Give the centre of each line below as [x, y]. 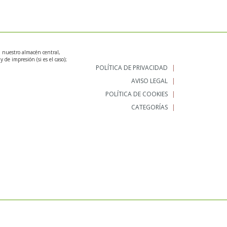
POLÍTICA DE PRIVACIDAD [132, 68]
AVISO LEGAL [149, 81]
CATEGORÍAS [149, 107]
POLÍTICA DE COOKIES [137, 94]
